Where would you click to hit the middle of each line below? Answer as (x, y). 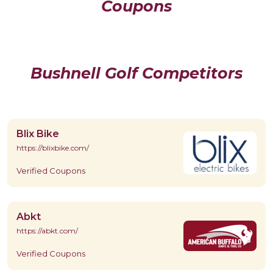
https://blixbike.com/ (53, 147)
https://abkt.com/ (47, 230)
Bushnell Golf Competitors (136, 73)
